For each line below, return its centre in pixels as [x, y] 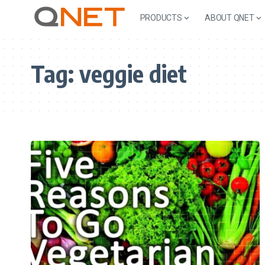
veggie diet [133, 73]
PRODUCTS [161, 17]
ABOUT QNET [230, 17]
